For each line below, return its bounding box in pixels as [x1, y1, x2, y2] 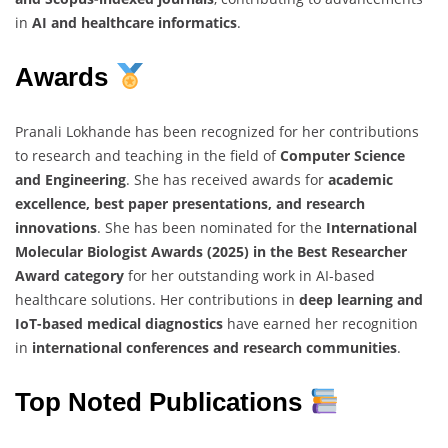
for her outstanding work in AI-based [124, 266, 375, 286]
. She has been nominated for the [97, 218, 326, 238]
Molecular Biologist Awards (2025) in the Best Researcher [15, 242, 407, 262]
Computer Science [280, 146, 405, 166]
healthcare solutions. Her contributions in [15, 290, 299, 310]
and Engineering [15, 170, 126, 190]
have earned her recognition [223, 314, 418, 334]
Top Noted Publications [15, 387, 302, 418]
